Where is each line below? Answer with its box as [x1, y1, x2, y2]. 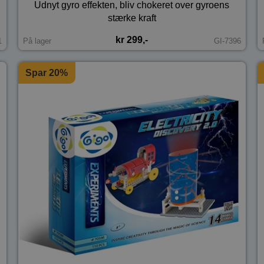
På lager [22, 37, 51, 46]
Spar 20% [25, 67, 68, 78]
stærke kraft [107, 13, 156, 24]
